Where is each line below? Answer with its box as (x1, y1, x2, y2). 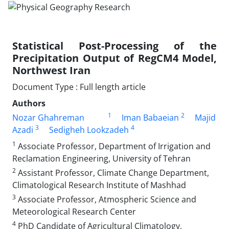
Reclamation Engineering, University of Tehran (12, 152, 191, 164)
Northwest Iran (12, 63, 90, 77)
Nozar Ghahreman (12, 111, 84, 123)
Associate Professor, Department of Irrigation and (16, 140, 211, 152)
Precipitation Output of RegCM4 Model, (12, 51, 217, 65)
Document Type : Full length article (12, 81, 146, 93)
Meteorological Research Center (12, 205, 136, 217)
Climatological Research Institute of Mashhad (12, 179, 186, 191)
